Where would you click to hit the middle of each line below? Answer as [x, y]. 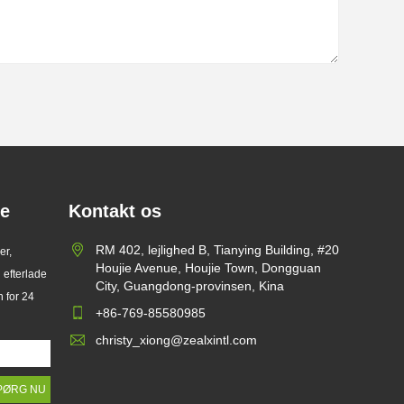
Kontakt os [115, 211]
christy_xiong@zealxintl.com [176, 340]
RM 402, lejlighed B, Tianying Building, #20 [217, 250]
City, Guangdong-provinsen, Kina [190, 286]
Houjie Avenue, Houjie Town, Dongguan [208, 268]
